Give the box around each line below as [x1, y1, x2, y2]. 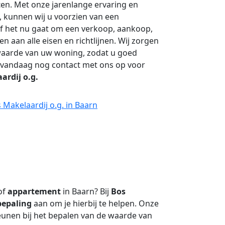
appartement [8, 186, 61, 197]
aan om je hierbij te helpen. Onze [32, 198, 159, 209]
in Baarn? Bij [61, 186, 111, 197]
